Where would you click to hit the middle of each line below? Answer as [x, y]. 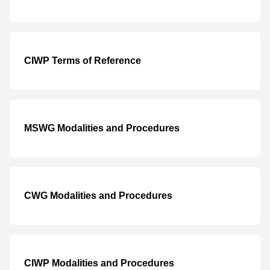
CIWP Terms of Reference [83, 60]
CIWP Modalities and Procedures [99, 263]
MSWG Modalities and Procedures [102, 128]
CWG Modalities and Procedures [98, 195]
